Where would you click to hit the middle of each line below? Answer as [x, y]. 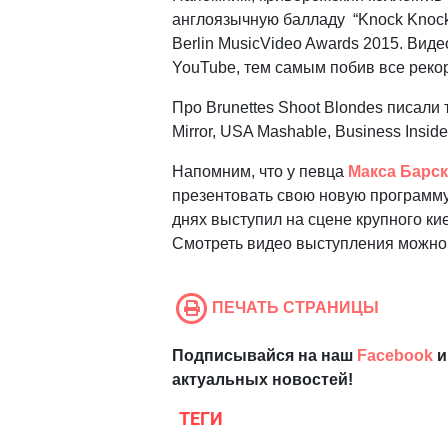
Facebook [395, 355]
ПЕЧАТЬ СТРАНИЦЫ [295, 307]
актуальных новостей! [262, 379]
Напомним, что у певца [260, 171]
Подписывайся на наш [264, 355]
